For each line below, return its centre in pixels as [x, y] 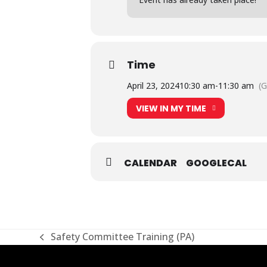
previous [59, 243]
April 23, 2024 [153, 86]
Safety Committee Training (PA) [122, 237]
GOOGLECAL [216, 163]
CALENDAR [150, 163]
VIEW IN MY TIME [171, 108]
